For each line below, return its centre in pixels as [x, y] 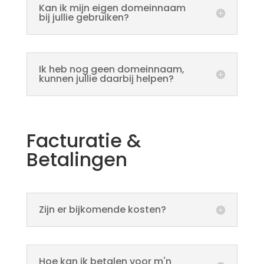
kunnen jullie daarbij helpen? [106, 78]
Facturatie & [83, 140]
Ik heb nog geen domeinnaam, [111, 69]
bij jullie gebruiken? [84, 17]
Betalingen [77, 159]
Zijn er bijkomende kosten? [102, 209]
